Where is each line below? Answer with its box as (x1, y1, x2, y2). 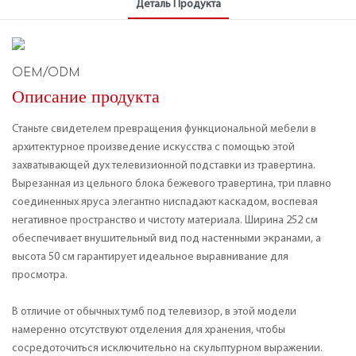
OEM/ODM (12, 67, 80, 80)
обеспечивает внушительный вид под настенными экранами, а (12, 232, 321, 245)
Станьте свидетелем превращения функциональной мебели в (12, 122, 316, 135)
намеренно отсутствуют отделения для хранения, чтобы (12, 323, 285, 336)
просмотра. (12, 269, 68, 281)
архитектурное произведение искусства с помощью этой (12, 141, 295, 153)
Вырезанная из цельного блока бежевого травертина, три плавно (12, 177, 331, 190)
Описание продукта (12, 89, 160, 108)
